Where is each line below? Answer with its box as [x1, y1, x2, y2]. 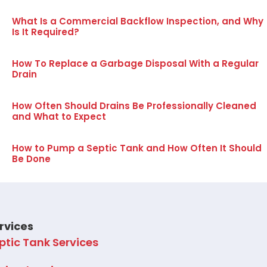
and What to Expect [11, 110, 106, 123]
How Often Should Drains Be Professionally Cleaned [11, 100, 256, 113]
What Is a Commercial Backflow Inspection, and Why [11, 15, 263, 28]
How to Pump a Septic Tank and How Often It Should [11, 142, 262, 155]
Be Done [11, 153, 51, 166]
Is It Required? [11, 26, 79, 39]
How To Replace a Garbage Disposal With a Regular [11, 57, 259, 70]
